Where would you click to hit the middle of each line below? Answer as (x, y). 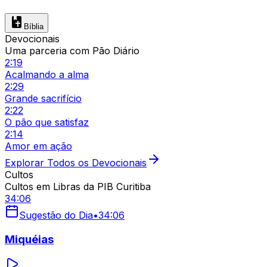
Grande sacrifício (43, 98)
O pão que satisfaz (47, 122)
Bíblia (34, 26)
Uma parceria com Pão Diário (72, 50)
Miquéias (29, 239)
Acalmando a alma (47, 74)
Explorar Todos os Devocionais (76, 162)
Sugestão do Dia (56, 215)
